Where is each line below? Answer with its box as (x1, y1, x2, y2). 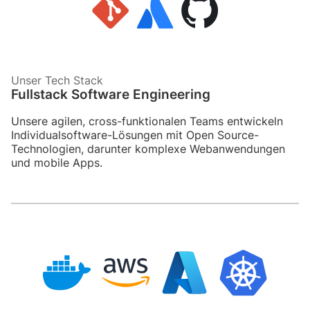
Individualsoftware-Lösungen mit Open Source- (11, 128, 259, 143)
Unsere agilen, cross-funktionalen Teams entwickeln (11, 114, 283, 129)
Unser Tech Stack (11, 73, 103, 87)
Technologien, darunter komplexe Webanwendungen (11, 142, 285, 156)
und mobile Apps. (11, 156, 102, 170)
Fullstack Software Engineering (11, 85, 210, 102)
